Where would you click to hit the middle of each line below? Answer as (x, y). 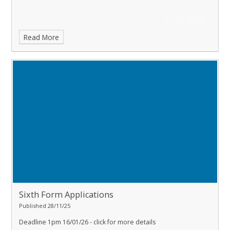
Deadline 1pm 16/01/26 (54, 222)
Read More (42, 37)
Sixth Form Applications (66, 194)
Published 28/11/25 (45, 205)
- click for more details (122, 222)
